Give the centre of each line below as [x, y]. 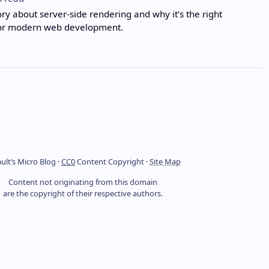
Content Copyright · [112, 162]
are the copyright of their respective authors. [83, 194]
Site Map [165, 162]
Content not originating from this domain [83, 182]
